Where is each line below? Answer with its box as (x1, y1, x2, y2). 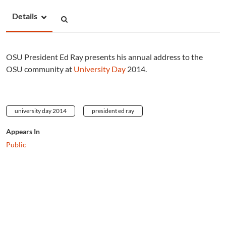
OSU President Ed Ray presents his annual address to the (6, 51, 203, 62)
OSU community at (6, 64, 74, 74)
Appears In (6, 127, 40, 136)
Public (6, 140, 26, 149)
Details (12, 11, 37, 21)
